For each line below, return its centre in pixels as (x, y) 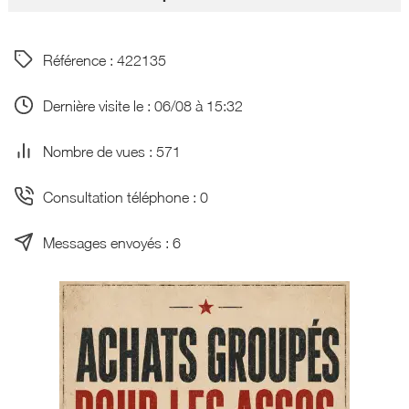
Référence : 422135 (104, 59)
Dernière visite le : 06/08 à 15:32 (142, 105)
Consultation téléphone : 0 (125, 196)
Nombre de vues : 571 (111, 151)
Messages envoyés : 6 (111, 242)
